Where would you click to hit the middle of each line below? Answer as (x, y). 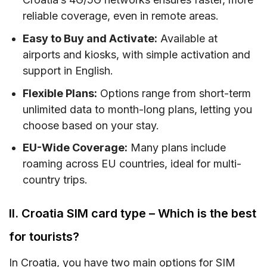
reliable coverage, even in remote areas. (121, 15)
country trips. (55, 180)
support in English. (68, 70)
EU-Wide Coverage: (75, 148)
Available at (188, 38)
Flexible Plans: (60, 93)
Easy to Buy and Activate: (90, 38)
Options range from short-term (174, 93)
